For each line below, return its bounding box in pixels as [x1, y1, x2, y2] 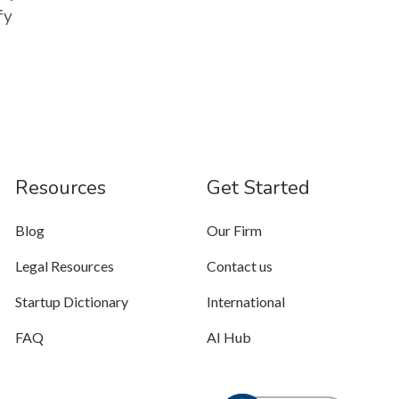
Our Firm [207, 222, 263, 239]
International [207, 293, 286, 310]
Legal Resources [14, 257, 114, 274]
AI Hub [207, 329, 252, 346]
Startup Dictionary [14, 293, 128, 310]
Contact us [207, 257, 273, 274]
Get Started [207, 175, 311, 201]
